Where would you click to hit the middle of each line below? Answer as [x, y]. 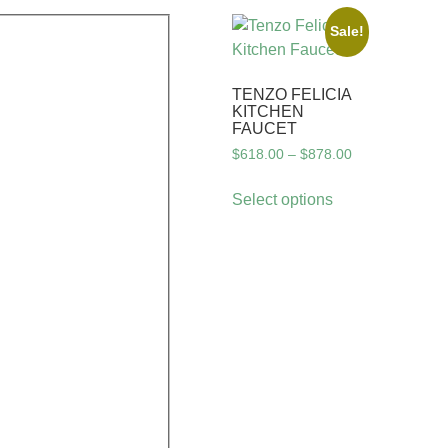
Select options [282, 199]
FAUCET [264, 129]
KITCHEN [268, 112]
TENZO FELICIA [291, 95]
